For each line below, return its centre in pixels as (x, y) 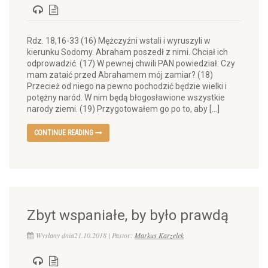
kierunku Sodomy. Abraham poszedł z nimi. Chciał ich (127, 52)
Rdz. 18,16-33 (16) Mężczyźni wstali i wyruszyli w (119, 41)
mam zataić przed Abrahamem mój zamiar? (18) (120, 75)
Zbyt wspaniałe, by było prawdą (128, 215)
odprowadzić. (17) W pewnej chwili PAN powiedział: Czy (131, 63)
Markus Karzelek (159, 235)
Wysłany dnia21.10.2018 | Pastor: (85, 235)
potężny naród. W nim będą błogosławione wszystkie (126, 98)
